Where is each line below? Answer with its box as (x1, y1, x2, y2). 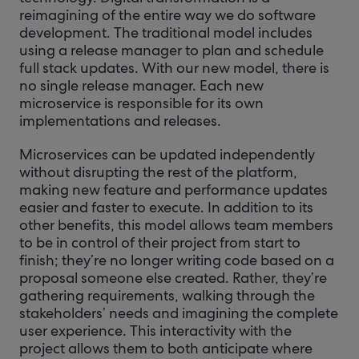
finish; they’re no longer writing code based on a (19, 251, 334, 269)
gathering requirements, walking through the (19, 286, 315, 305)
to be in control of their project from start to (19, 233, 301, 252)
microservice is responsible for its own (19, 94, 264, 112)
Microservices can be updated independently (19, 145, 315, 163)
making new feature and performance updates (19, 180, 328, 199)
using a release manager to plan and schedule (19, 41, 324, 59)
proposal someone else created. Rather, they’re (19, 268, 327, 287)
